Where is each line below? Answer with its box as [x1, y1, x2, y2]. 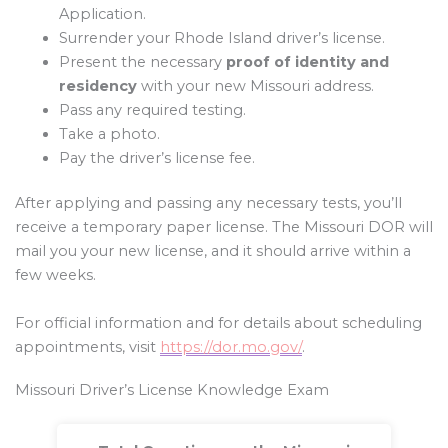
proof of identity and [225, 52, 389, 71]
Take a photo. [58, 124, 160, 143]
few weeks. [15, 266, 96, 285]
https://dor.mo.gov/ [160, 337, 302, 356]
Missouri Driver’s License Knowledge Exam [15, 381, 329, 400]
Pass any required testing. [58, 100, 246, 119]
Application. [58, 4, 146, 23]
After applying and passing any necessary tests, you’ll [15, 194, 402, 213]
